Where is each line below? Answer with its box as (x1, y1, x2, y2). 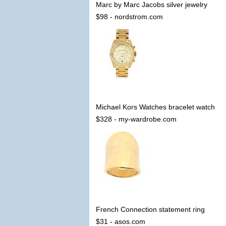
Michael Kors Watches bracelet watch (96, 103, 215, 111)
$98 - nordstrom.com (96, 13, 163, 21)
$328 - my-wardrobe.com (96, 115, 177, 123)
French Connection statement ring (96, 205, 205, 213)
